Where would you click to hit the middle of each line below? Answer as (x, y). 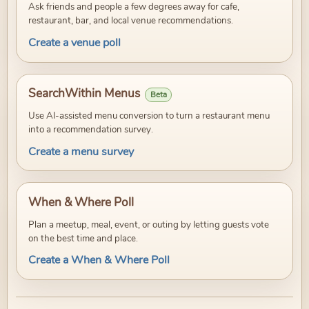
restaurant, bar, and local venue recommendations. (130, 21)
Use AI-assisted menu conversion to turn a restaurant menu (149, 116)
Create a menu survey (81, 151)
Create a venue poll (74, 42)
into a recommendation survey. (90, 130)
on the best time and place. (83, 238)
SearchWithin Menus (84, 94)
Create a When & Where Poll (99, 260)
